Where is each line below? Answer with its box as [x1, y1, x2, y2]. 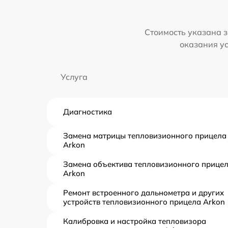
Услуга [61, 71, 88, 82]
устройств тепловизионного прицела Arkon [63, 196, 225, 207]
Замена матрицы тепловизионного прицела [63, 130, 226, 140]
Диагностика [63, 106, 112, 117]
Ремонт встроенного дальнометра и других [63, 187, 224, 197]
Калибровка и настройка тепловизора [63, 216, 206, 226]
